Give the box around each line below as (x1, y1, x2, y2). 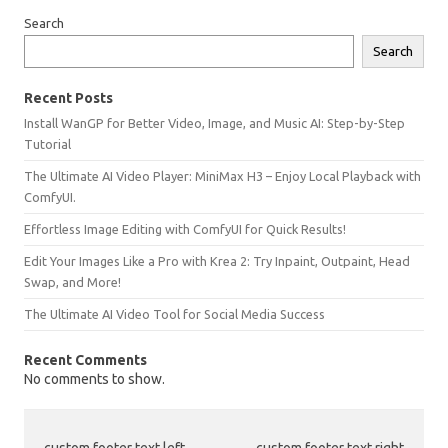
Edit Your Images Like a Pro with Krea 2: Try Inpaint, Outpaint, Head (24, 254, 410, 269)
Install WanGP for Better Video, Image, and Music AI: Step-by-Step (24, 116, 405, 131)
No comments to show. (24, 371, 165, 388)
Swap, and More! (24, 275, 121, 290)
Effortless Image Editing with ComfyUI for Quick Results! (24, 222, 346, 237)
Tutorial (24, 137, 71, 152)
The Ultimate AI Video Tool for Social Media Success (24, 307, 325, 322)
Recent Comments (24, 352, 147, 369)
